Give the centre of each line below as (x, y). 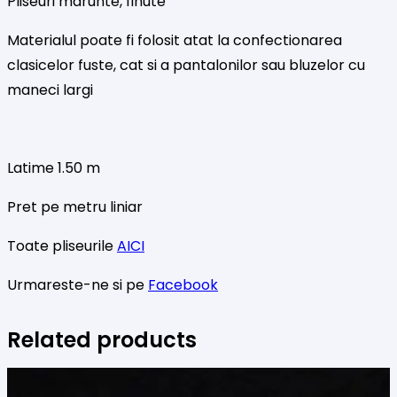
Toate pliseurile (62, 246)
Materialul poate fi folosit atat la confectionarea (175, 41)
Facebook (183, 285)
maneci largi (50, 90)
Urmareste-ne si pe (78, 285)
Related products (102, 340)
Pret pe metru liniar (75, 207)
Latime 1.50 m (54, 168)
